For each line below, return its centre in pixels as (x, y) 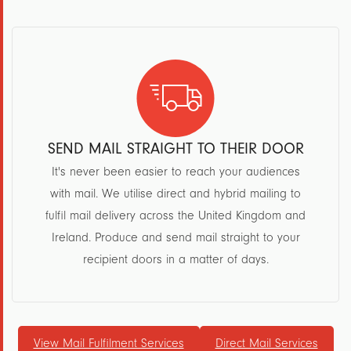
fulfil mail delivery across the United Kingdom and (175, 215)
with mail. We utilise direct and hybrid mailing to (175, 194)
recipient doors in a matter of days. (175, 259)
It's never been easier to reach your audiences (175, 172)
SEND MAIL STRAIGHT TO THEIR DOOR (175, 148)
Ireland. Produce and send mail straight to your (175, 237)
